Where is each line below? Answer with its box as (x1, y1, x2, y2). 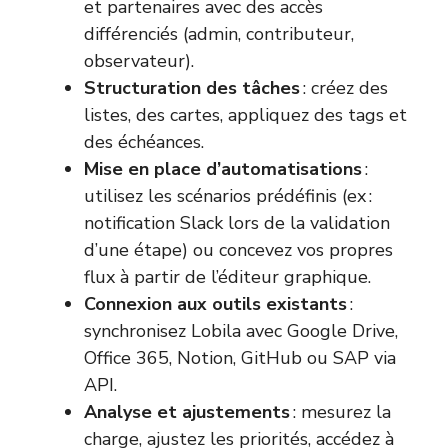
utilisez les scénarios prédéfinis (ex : (84, 184, 372, 209)
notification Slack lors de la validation (84, 211, 390, 236)
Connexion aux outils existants (84, 292, 347, 317)
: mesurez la (290, 400, 391, 425)
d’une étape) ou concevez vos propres (84, 238, 393, 263)
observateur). (84, 49, 194, 74)
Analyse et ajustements (84, 400, 290, 425)
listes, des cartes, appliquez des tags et (84, 103, 407, 128)
